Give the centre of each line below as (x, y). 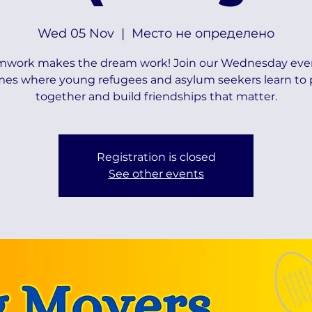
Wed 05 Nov (76, 33)
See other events (156, 173)
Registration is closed (156, 157)
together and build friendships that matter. (156, 96)
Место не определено (203, 33)
